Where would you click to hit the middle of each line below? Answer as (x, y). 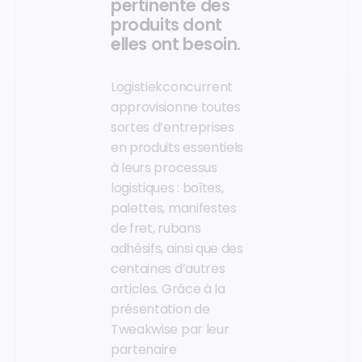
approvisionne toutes (176, 107)
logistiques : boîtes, (167, 188)
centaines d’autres (168, 269)
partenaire (144, 350)
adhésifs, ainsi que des (177, 249)
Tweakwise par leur (170, 330)
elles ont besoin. (176, 44)
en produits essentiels (177, 148)
